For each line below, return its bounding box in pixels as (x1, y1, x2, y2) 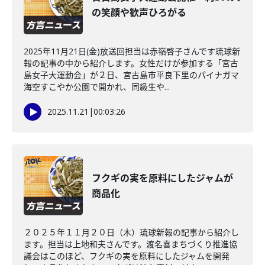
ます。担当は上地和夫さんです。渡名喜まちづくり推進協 (24, 238, 237, 250)
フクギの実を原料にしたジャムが (92, 172, 233, 185)
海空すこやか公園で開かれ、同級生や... (24, 81, 170, 92)
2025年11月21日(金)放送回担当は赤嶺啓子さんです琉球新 (24, 46, 240, 57)
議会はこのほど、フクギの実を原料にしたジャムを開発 (24, 250, 230, 261)
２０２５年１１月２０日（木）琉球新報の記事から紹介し (24, 227, 239, 238)
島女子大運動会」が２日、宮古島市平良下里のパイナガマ (24, 69, 239, 80)
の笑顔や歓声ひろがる (92, 6, 186, 19)
